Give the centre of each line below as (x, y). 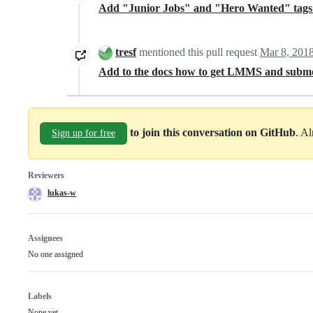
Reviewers (46, 176)
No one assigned (56, 255)
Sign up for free (83, 133)
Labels (40, 297)
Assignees (45, 239)
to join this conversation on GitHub (213, 132)
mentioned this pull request (198, 52)
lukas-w (62, 193)
